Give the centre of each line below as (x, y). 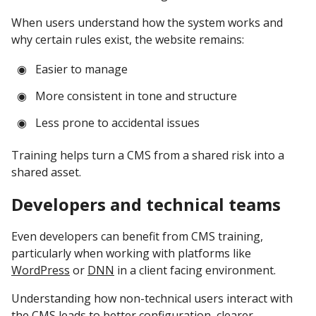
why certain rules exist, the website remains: (128, 40)
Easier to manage (82, 69)
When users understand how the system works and (147, 23)
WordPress (41, 271)
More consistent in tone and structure (136, 96)
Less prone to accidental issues (118, 123)
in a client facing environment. (195, 271)
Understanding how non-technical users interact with (152, 299)
